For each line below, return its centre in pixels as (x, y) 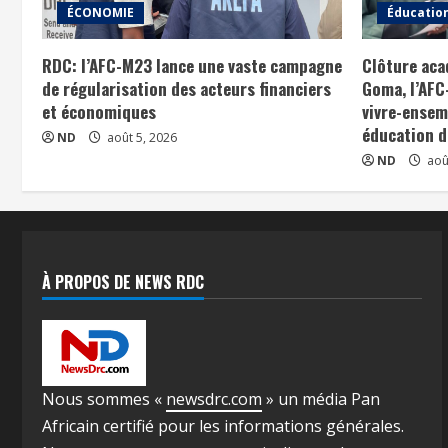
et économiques (99, 111)
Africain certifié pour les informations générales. (223, 426)
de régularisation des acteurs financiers (186, 88)
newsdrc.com (214, 399)
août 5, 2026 (140, 137)
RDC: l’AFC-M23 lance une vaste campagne (192, 65)
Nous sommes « (104, 399)
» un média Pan (321, 399)
